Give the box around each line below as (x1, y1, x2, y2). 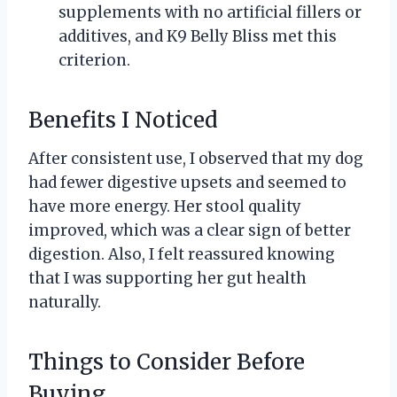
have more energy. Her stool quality (28, 197, 301, 217)
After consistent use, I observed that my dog (28, 149, 363, 169)
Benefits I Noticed (28, 106, 218, 135)
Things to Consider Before (28, 348, 305, 377)
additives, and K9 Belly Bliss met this (58, 27, 337, 47)
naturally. (28, 292, 101, 313)
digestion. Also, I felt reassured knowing (28, 245, 335, 265)
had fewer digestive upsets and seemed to (28, 173, 346, 193)
